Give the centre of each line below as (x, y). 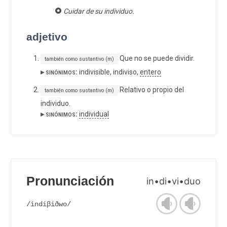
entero (150, 72)
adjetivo (47, 36)
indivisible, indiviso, (109, 72)
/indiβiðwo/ (49, 204)
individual (94, 114)
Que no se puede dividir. (156, 58)
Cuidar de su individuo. (99, 11)
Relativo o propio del (151, 89)
